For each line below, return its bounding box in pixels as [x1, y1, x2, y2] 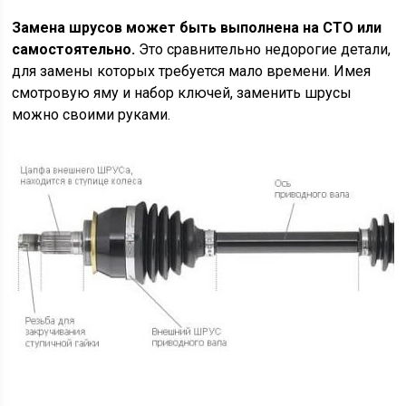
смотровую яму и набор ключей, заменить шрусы [12, 84, 353, 102]
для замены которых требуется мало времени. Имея [12, 63, 372, 81]
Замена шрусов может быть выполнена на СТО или [12, 19, 382, 37]
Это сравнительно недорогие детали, [135, 41, 391, 59]
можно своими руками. [12, 106, 171, 124]
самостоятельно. [12, 41, 136, 59]
